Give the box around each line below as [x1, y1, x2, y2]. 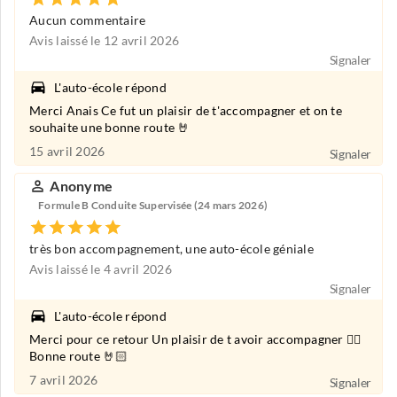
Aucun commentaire [29, 12, 146, 27]
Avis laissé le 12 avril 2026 [29, 33, 179, 48]
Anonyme [50, 178, 113, 195]
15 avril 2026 [29, 144, 105, 160]
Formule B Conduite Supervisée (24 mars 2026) [38, 198, 268, 211]
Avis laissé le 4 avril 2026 [29, 262, 172, 277]
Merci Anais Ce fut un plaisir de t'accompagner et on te [29, 104, 342, 119]
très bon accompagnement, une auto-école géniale [29, 242, 314, 257]
